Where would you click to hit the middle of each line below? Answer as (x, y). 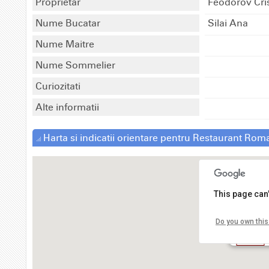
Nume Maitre (65, 44)
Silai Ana (228, 23)
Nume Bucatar (68, 23)
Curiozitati (58, 86)
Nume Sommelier (75, 65)
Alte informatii (67, 107)
